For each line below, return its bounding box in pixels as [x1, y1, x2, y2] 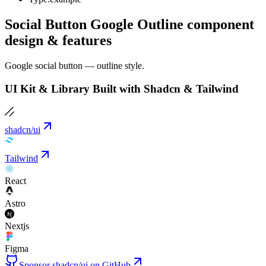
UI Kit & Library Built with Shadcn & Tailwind [5, 82, 239, 95]
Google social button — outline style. [5, 61, 144, 71]
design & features [5, 33, 112, 49]
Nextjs [5, 220, 29, 231]
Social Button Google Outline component [5, 17, 254, 33]
